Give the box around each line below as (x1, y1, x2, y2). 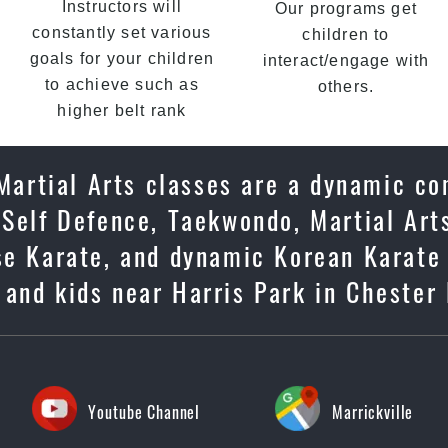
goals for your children (29, 50, 215, 67)
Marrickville (332, 400, 414, 424)
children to (302, 26, 390, 43)
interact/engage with (262, 52, 430, 69)
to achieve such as (45, 76, 199, 93)
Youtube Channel (88, 400, 201, 424)
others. (317, 78, 375, 95)
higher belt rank (57, 102, 187, 119)
